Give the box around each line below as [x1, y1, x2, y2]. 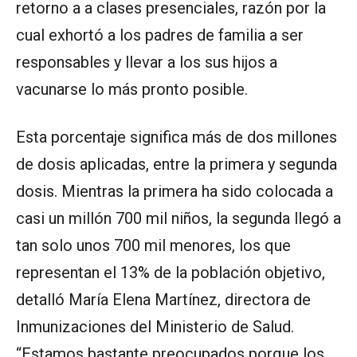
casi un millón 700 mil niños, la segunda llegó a [16, 209, 341, 229]
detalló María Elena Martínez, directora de [16, 290, 311, 310]
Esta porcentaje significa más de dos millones [16, 127, 337, 147]
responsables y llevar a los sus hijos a [16, 53, 277, 73]
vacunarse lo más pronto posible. [16, 80, 248, 100]
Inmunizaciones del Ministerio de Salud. [16, 317, 294, 337]
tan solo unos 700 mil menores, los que [16, 236, 291, 256]
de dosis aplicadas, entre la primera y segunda [16, 155, 337, 175]
